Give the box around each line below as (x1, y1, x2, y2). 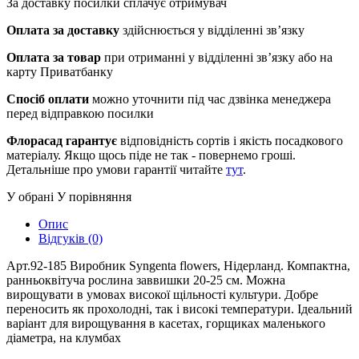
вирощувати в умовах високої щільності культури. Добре (6, 287, 318, 301)
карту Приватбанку (6, 64, 113, 79)
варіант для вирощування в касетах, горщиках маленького (6, 316, 325, 330)
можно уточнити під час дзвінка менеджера (89, 91, 331, 106)
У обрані (6, 189, 54, 204)
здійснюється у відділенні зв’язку (119, 22, 305, 37)
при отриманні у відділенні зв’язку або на (101, 50, 333, 64)
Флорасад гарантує (6, 133, 117, 147)
